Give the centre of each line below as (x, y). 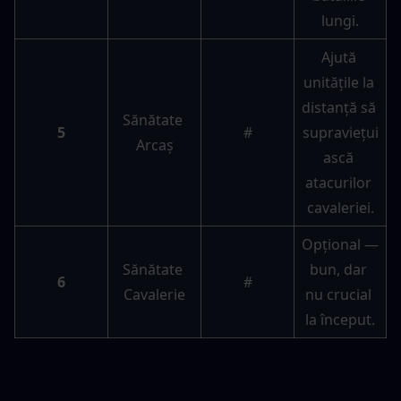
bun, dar (338, 270)
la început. (340, 320)
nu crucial (338, 295)
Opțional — (340, 245)
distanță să (339, 108)
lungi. (340, 21)
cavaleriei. (340, 208)
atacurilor (338, 183)
